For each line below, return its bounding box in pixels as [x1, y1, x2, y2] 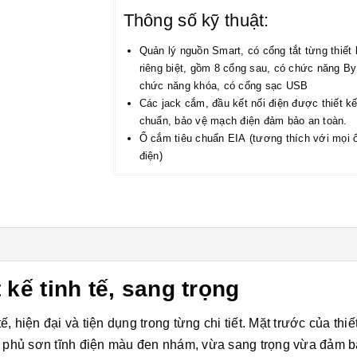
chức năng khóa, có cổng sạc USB [139, 80, 308, 92]
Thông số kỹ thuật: [123, 10, 269, 31]
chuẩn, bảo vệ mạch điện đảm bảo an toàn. [139, 115, 347, 127]
